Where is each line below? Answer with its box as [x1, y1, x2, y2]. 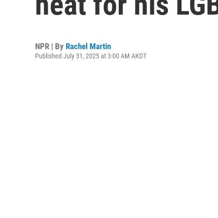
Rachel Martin [66, 41, 111, 51]
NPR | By [35, 41, 66, 51]
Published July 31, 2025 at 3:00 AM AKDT [35, 52, 146, 60]
